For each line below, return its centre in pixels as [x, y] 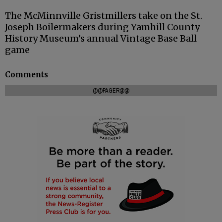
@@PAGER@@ [111, 91]
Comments [27, 74]
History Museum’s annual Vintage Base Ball [101, 39]
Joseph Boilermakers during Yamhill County [102, 27]
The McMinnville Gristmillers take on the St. [104, 16]
